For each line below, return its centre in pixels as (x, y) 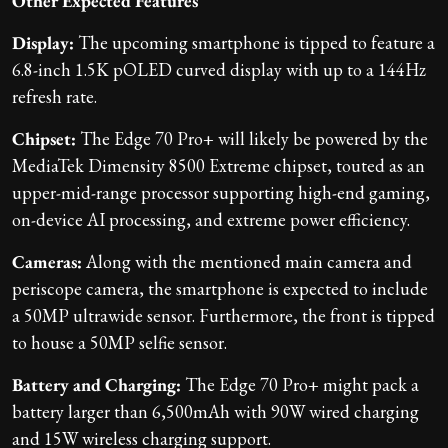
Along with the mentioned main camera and (247, 261)
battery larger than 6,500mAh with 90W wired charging (215, 411)
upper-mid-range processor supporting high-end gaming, (221, 192)
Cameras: (47, 261)
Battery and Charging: (96, 384)
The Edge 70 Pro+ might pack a (300, 384)
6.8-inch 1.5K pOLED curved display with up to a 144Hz (219, 69)
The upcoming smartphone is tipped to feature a (254, 42)
